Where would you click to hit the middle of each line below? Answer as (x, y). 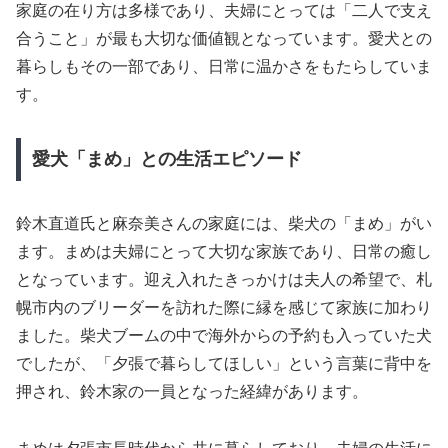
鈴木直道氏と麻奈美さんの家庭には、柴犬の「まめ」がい (224, 224)
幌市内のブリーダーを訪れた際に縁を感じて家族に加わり (224, 308)
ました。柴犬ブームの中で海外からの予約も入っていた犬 (224, 336)
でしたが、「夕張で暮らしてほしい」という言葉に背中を (224, 364)
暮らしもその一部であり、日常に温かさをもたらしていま (224, 66)
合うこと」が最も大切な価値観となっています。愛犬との (224, 38)
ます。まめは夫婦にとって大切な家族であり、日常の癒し (224, 252)
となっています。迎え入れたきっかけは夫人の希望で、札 (224, 280)
